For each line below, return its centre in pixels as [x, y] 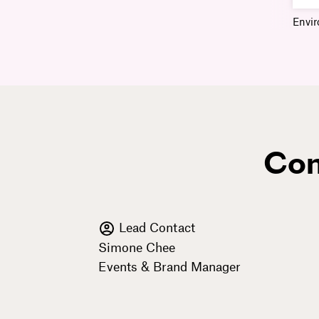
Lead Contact [155, 228]
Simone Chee [137, 247]
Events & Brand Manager [169, 266]
